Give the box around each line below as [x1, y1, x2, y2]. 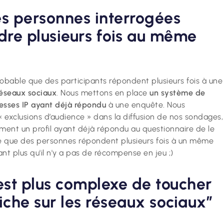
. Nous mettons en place [56, 87, 149, 97]
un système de [149, 87, 205, 97]
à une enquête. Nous [106, 99, 185, 109]
